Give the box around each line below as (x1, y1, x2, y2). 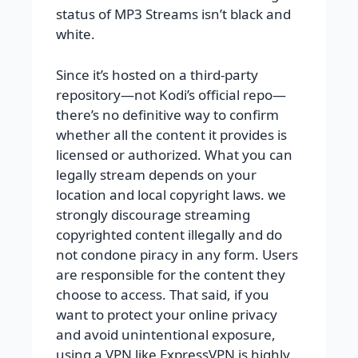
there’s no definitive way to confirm (56, 105, 279, 124)
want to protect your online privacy (56, 304, 277, 324)
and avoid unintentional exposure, (56, 324, 276, 344)
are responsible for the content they (56, 265, 285, 284)
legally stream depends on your (56, 165, 257, 184)
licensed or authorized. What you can (56, 145, 292, 164)
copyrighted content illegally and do (56, 225, 282, 244)
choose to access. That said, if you (56, 284, 269, 304)
